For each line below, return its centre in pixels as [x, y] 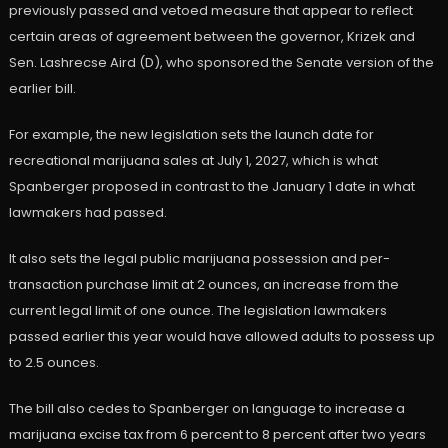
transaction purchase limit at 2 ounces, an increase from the [203, 285]
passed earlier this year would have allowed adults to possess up [221, 337]
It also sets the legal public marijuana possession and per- [199, 259]
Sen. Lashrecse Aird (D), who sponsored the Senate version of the [221, 63]
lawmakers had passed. [87, 213]
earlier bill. [42, 89]
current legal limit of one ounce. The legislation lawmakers [197, 311]
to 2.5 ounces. [53, 363]
